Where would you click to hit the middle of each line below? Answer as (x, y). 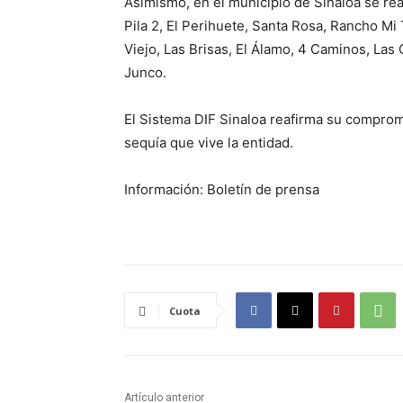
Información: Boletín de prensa (222, 190)
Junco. (145, 73)
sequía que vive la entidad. (209, 143)
